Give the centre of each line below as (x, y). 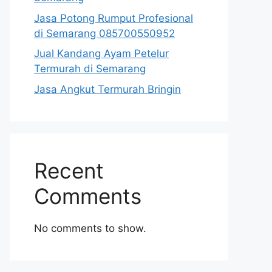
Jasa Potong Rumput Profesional (114, 18)
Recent (69, 170)
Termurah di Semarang (90, 69)
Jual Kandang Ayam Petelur (101, 54)
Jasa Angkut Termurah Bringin (107, 89)
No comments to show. (90, 228)
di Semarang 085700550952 (104, 33)
